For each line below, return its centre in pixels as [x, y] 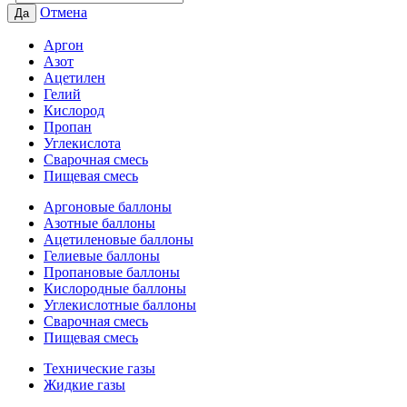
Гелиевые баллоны [102, 256]
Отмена [64, 13]
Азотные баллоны [99, 223]
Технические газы [99, 369]
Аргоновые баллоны [108, 207]
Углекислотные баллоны [120, 305]
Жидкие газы [84, 385]
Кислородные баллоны [115, 289]
